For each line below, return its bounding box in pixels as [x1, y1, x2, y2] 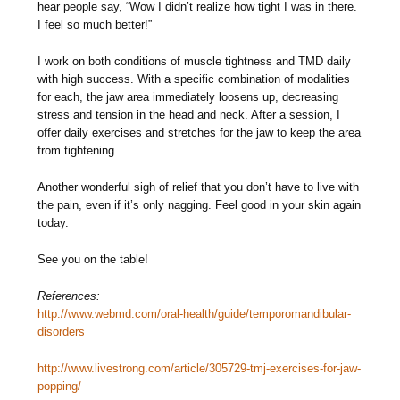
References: [37, 289, 101, 304]
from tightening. [37, 144, 119, 158]
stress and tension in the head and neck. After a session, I [37, 108, 341, 122]
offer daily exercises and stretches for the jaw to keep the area [37, 126, 362, 140]
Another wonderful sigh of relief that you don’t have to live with [37, 180, 360, 195]
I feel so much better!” [37, 18, 153, 32]
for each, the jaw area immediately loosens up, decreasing [37, 90, 339, 104]
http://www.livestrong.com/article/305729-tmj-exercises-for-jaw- [37, 362, 362, 376]
